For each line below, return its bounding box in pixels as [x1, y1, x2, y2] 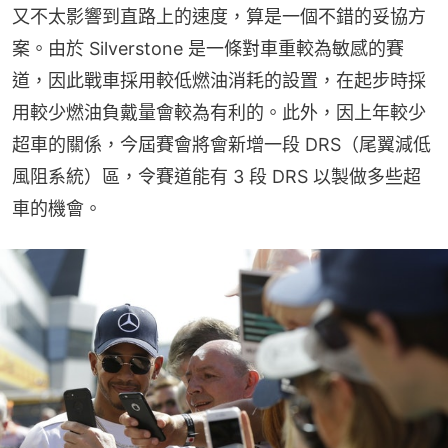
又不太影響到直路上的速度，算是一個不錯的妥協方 [12, 6, 426, 28]
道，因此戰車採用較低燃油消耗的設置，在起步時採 [12, 70, 426, 92]
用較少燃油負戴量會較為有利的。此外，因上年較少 [12, 102, 426, 124]
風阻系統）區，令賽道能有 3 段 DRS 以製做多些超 [12, 166, 421, 188]
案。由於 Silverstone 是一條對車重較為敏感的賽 [12, 38, 404, 60]
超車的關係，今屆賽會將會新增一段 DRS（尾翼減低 [12, 134, 431, 156]
